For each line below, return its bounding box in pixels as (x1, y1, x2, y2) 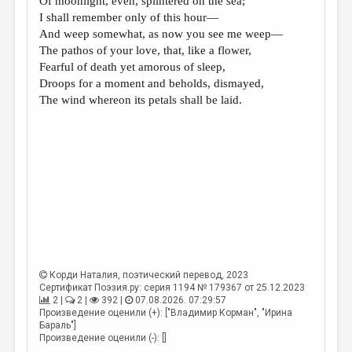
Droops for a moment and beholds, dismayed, (39, 77, 265, 90)
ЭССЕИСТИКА (13, 25, 94, 40)
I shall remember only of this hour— (39, 11, 219, 24)
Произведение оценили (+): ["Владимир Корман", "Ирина (39, 307, 293, 318)
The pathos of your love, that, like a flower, (39, 44, 252, 57)
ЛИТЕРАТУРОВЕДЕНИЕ (13, 53, 150, 68)
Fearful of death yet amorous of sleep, (39, 60, 226, 73)
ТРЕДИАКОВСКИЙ (13, 190, 123, 205)
